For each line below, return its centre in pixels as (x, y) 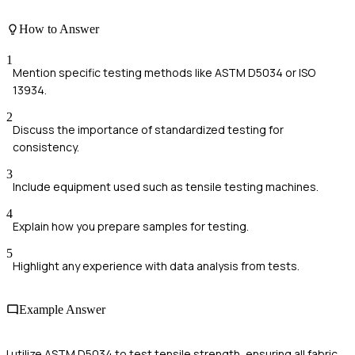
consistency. (46, 147)
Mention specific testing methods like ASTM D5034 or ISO (164, 73)
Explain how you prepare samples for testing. (131, 227)
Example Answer (62, 310)
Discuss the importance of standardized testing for (148, 130)
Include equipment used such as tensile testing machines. (166, 187)
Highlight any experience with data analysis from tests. (156, 266)
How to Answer (59, 29)
